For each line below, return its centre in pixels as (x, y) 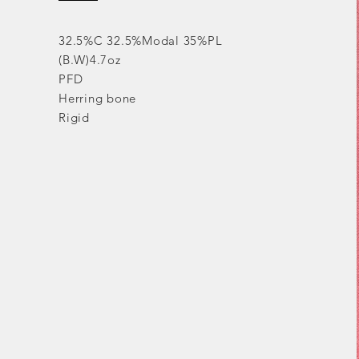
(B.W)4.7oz (90, 60)
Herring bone (98, 98)
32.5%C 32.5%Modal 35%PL (141, 40)
